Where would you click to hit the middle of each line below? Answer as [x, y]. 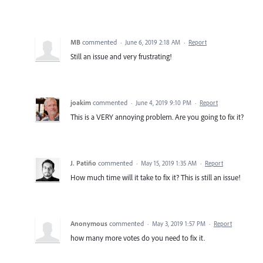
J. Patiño [83, 163]
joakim [81, 102]
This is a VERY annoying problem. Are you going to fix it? [157, 117]
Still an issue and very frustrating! [121, 56]
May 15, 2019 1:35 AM [169, 163]
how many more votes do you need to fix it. [138, 237]
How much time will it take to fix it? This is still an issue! [155, 177]
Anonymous [89, 223]
